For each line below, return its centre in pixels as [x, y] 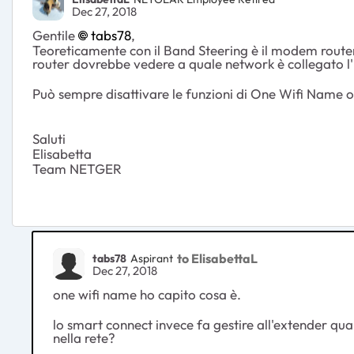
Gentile [55, 36]
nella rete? [84, 338]
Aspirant [152, 258]
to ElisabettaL [217, 258]
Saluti [49, 139]
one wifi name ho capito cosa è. [147, 295]
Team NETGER [77, 169]
